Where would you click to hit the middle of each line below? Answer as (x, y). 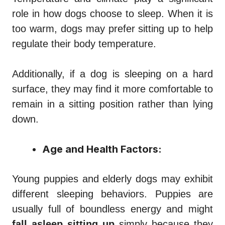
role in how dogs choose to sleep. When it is (113, 13)
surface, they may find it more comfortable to (113, 89)
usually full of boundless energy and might (113, 209)
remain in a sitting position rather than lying (113, 104)
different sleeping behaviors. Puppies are (113, 194)
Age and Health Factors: (102, 149)
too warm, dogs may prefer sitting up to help (113, 28)
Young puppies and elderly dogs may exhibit (113, 179)
